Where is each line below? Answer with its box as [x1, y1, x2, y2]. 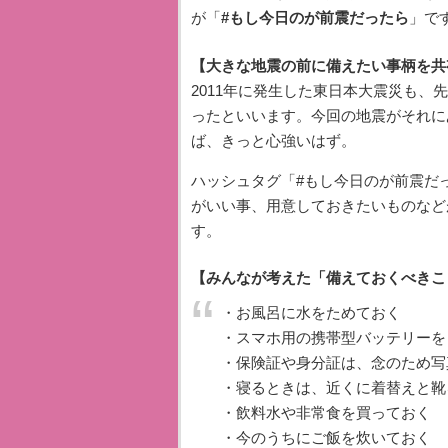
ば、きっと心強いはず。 [190, 131, 356, 149]
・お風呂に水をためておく [220, 304, 401, 322]
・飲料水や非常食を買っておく [220, 404, 431, 422]
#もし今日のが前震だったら [220, 9, 409, 27]
